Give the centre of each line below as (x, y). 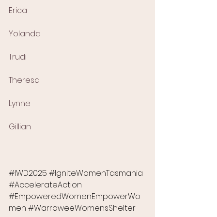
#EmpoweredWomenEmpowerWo (75, 197)
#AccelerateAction (45, 185)
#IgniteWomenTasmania (96, 173)
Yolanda (25, 34)
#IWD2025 (28, 173)
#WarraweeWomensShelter (82, 208)
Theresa (24, 80)
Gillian (20, 127)
